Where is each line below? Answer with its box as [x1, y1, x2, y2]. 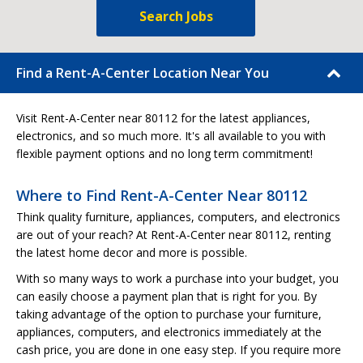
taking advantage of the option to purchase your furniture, [16, 306, 322, 322]
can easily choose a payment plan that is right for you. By [16, 288, 317, 304]
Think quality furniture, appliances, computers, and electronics [16, 209, 340, 224]
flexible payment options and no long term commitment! [16, 146, 313, 161]
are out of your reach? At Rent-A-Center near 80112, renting [16, 227, 331, 242]
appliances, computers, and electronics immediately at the [16, 324, 322, 340]
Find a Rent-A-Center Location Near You [16, 64, 269, 82]
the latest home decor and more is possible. [16, 245, 247, 260]
